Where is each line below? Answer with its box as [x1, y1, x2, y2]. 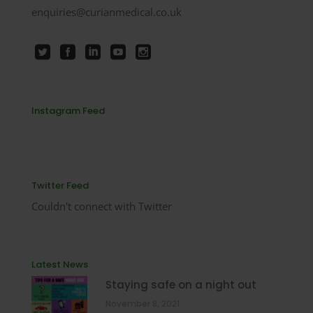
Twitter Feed [31, 179, 89, 193]
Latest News [31, 258, 88, 272]
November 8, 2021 [105, 298, 180, 310]
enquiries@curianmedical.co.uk [31, 5, 182, 19]
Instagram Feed [31, 104, 105, 118]
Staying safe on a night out [105, 277, 256, 293]
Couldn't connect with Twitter [31, 199, 172, 214]
